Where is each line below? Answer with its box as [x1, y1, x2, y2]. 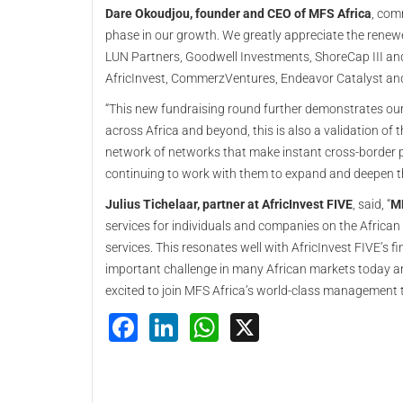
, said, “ [353, 197, 390, 211]
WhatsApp [219, 307, 356, 343]
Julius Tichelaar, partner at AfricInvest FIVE [105, 197, 353, 211]
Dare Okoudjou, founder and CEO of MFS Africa [105, 6, 372, 21]
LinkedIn [178, 307, 291, 343]
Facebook [138, 307, 272, 343]
